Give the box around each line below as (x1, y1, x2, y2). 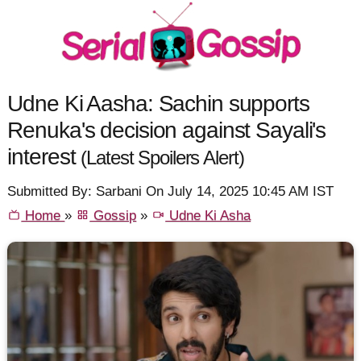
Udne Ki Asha (165, 208, 251, 224)
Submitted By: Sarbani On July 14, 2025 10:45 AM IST (7, 184, 334, 200)
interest (7, 143, 81, 169)
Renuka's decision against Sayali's (7, 116, 326, 143)
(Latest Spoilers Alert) (81, 147, 244, 168)
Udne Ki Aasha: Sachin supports (7, 89, 309, 116)
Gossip (89, 208, 137, 224)
